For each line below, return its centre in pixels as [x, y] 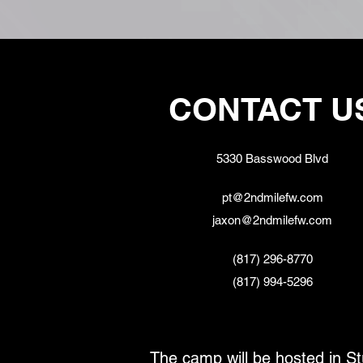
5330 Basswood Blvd [272, 158]
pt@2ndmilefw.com [272, 197]
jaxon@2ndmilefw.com [272, 220]
